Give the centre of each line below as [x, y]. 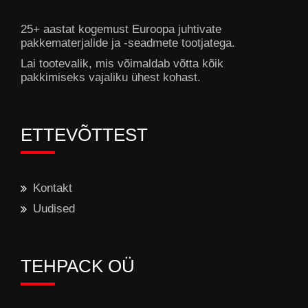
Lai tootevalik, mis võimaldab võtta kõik [122, 64]
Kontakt [53, 188]
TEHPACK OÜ [78, 266]
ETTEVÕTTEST [84, 135]
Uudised [54, 209]
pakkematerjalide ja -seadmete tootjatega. [128, 43]
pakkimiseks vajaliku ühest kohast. [111, 78]
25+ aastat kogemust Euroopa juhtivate [121, 30]
